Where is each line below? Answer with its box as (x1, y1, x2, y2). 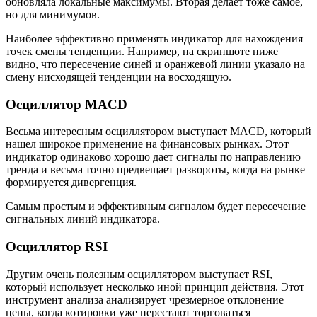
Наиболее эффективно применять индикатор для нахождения (6, 32, 303, 45)
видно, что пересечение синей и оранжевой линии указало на (6, 57, 305, 70)
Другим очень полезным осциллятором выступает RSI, (6, 267, 272, 280)
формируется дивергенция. (6, 176, 137, 189)
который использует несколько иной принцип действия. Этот (6, 280, 304, 293)
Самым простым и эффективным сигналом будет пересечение (6, 200, 306, 213)
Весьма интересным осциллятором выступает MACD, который (6, 125, 311, 138)
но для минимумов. (6, 8, 100, 21)
